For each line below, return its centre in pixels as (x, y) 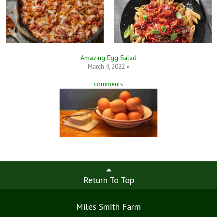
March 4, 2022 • (108, 67)
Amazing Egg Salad (108, 58)
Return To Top (108, 180)
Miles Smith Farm (108, 207)
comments (108, 84)
